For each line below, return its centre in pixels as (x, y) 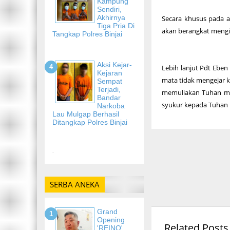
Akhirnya (111, 17)
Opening (111, 219)
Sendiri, (109, 9)
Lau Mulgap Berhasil (86, 114)
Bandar (109, 97)
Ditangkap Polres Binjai (90, 122)
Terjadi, (109, 89)
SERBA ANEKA (75, 184)
